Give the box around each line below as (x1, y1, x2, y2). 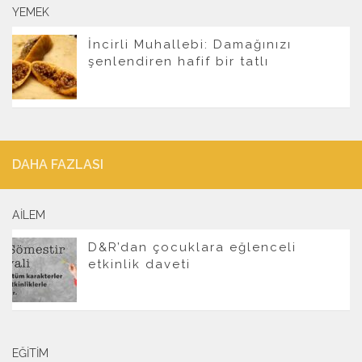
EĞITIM (12, 346, 48, 360)
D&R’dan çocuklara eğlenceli (88, 239, 297, 255)
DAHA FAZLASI (12, 156, 103, 172)
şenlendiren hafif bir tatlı (88, 53, 269, 69)
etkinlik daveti (88, 256, 191, 271)
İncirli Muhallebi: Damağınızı (88, 36, 292, 52)
